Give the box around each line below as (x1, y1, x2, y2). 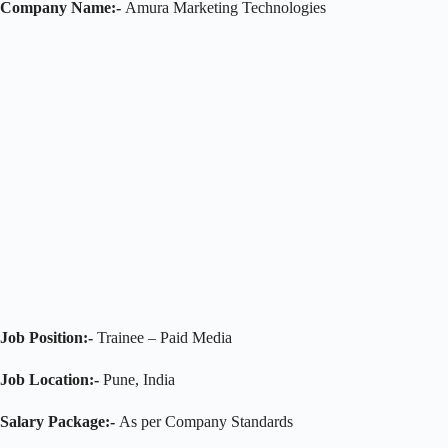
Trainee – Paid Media (93, 328, 232, 346)
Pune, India (99, 370, 175, 388)
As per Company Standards (115, 412, 293, 430)
